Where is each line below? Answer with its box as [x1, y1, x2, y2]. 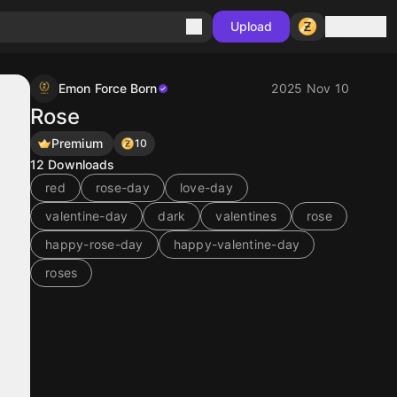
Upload [230, 19, 273, 34]
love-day [179, 180, 233, 195]
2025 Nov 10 [271, 81, 349, 96]
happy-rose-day [45, 237, 144, 252]
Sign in [346, 17, 386, 32]
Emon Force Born [58, 81, 158, 96]
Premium [51, 136, 103, 151]
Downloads [48, 157, 115, 172]
